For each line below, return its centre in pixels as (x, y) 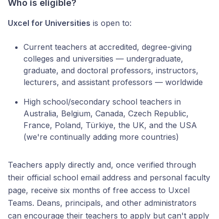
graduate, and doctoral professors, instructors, (111, 70)
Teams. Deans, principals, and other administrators (102, 203)
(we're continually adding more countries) (101, 137)
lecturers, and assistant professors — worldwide (113, 82)
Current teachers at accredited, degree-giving (108, 47)
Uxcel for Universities (49, 23)
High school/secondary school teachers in (102, 102)
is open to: (111, 23)
